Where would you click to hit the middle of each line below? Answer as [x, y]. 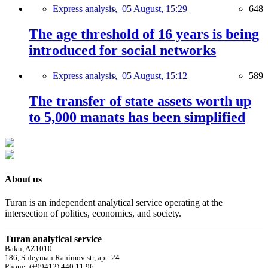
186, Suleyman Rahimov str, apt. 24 [62, 258]
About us [23, 179]
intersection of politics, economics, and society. [93, 214]
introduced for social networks [122, 50]
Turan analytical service [53, 239]
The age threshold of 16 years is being [144, 34]
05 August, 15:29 [155, 9]
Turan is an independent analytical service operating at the [114, 203]
